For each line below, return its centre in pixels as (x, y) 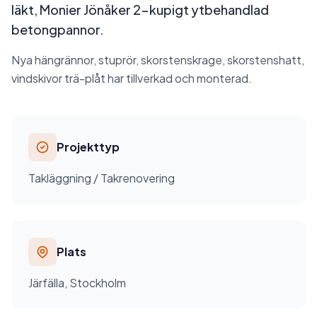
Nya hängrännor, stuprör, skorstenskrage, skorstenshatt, (158, 60)
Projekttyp (88, 147)
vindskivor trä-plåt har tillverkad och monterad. (132, 78)
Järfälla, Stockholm (77, 283)
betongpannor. (58, 29)
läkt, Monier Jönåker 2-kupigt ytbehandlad (140, 10)
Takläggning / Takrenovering (102, 178)
